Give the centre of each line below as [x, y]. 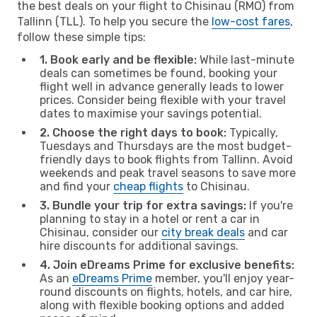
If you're [270, 205]
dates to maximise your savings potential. [151, 113]
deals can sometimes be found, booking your [158, 73]
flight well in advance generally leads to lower [162, 86]
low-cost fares [251, 21]
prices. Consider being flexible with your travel [163, 100]
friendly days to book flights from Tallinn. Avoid [166, 159]
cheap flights [148, 186]
